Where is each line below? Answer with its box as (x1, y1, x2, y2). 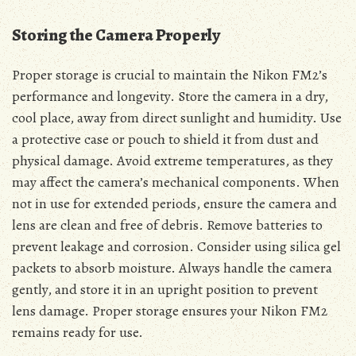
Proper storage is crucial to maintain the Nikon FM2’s (12, 65, 327, 85)
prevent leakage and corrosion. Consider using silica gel (12, 237, 341, 257)
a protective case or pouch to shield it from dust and (12, 130, 319, 149)
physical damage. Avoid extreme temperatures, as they (12, 151, 333, 171)
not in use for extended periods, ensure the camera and (12, 194, 337, 214)
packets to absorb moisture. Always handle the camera (12, 258, 332, 278)
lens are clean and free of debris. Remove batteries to (12, 215, 323, 235)
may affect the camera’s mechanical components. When (12, 172, 339, 192)
